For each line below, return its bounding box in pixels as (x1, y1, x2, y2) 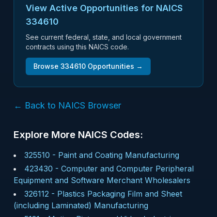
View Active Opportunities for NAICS (26, 3, 183, 13)
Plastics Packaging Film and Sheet (57, 189, 182, 199)
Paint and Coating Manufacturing (58, 150, 179, 160)
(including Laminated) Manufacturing (14, 201, 148, 210)
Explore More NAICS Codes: (14, 129, 143, 140)
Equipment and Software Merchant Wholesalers (14, 175, 190, 185)
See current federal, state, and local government (26, 33, 182, 41)
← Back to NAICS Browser (14, 100, 121, 110)
